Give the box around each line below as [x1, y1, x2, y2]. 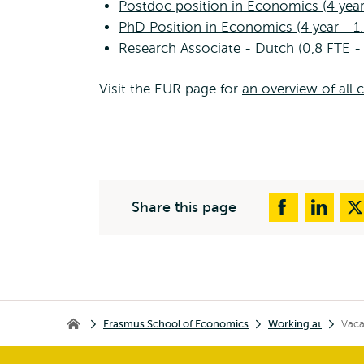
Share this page [132, 199, 236, 215]
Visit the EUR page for [99, 81, 242, 97]
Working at [268, 317, 322, 330]
